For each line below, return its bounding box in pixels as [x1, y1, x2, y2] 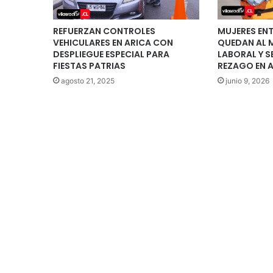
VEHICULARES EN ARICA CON [53, 36, 173, 49]
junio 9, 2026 [225, 76, 269, 85]
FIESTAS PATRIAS [53, 59, 126, 72]
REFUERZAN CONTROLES [53, 24, 155, 37]
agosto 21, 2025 [61, 76, 115, 85]
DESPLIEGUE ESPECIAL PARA [53, 48, 169, 60]
